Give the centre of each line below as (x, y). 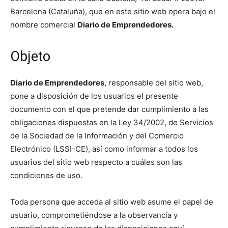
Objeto (30, 56)
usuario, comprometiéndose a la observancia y (94, 215)
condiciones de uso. (46, 175)
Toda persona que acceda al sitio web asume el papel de (112, 202)
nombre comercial (44, 24)
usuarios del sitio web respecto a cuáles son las (96, 162)
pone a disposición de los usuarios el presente (94, 96)
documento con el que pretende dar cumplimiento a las (109, 109)
